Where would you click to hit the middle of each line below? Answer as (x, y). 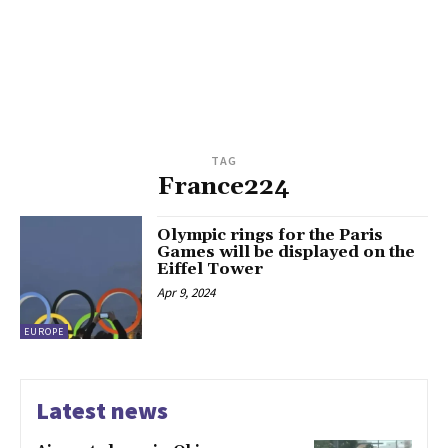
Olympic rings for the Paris (270, 235)
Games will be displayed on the (286, 252)
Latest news (102, 410)
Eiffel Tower (210, 269)
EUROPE (44, 331)
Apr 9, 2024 (186, 293)
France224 (224, 187)
